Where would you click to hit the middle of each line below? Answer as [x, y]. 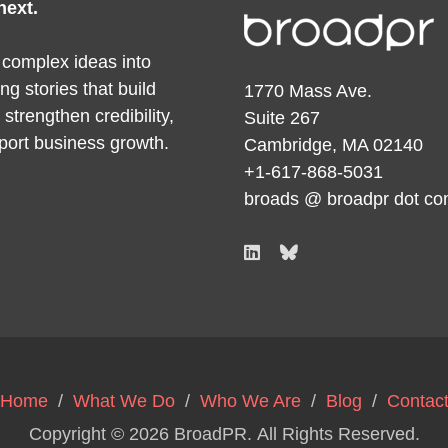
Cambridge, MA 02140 [333, 144]
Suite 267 [282, 117]
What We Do [123, 400]
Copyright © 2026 [101, 433]
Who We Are [250, 400]
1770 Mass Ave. [308, 90]
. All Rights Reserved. [333, 433]
